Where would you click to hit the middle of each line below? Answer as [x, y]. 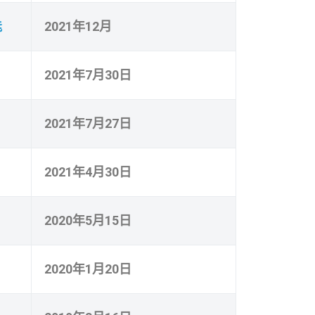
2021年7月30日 [88, 75]
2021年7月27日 [88, 123]
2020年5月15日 [88, 220]
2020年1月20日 [88, 269]
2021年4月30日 [88, 172]
